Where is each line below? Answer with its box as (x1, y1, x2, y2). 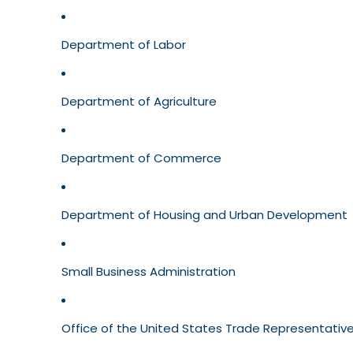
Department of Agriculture (61, 93, 217, 110)
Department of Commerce (61, 150, 221, 167)
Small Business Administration (61, 263, 236, 281)
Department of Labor (61, 36, 186, 54)
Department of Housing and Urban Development (61, 206, 347, 224)
